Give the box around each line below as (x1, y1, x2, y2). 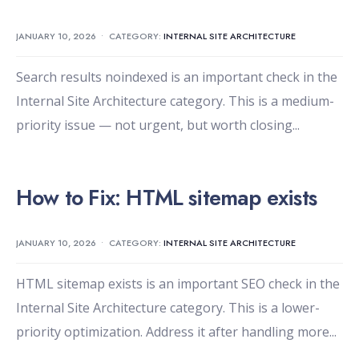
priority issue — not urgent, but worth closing (16, 116, 292, 135)
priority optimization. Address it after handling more (16, 323, 329, 341)
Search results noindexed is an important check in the (16, 68, 337, 87)
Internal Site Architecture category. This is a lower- (16, 299, 320, 317)
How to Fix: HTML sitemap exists (16, 182, 317, 214)
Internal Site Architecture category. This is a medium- (16, 92, 334, 111)
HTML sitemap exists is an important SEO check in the (16, 275, 340, 293)
